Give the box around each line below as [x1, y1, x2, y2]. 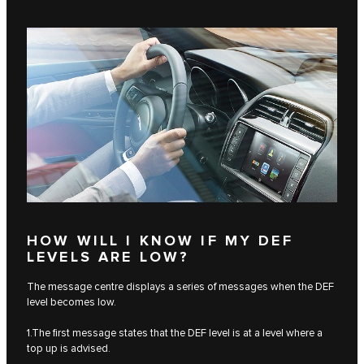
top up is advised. [27, 342, 110, 356]
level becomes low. [27, 296, 116, 310]
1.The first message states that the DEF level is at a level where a [27, 327, 323, 340]
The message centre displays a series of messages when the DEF [27, 280, 334, 294]
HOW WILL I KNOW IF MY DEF [27, 232, 293, 251]
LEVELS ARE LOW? [27, 249, 190, 267]
